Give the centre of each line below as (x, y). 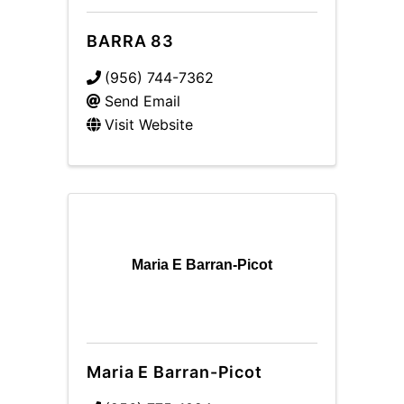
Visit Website (149, 124)
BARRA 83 (131, 41)
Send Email (142, 101)
